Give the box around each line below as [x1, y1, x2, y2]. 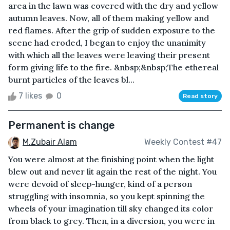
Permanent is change [8, 119, 115, 131]
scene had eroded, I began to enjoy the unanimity [8, 37, 206, 48]
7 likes [16, 90, 44, 101]
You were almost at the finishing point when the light [8, 154, 214, 164]
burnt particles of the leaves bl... [8, 74, 135, 85]
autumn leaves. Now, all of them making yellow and [8, 12, 209, 23]
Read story [183, 92, 218, 100]
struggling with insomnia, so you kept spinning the [8, 190, 205, 201]
